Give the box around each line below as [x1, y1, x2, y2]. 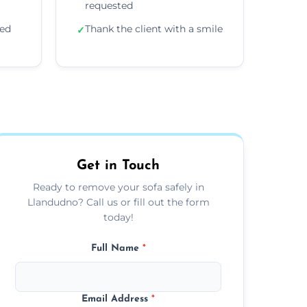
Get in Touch [77, 158, 160, 173]
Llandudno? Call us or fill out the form [27, 195, 210, 208]
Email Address [82, 293, 152, 304]
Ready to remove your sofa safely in [32, 180, 204, 193]
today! [103, 210, 134, 223]
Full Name [90, 243, 143, 254]
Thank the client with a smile [85, 22, 223, 35]
